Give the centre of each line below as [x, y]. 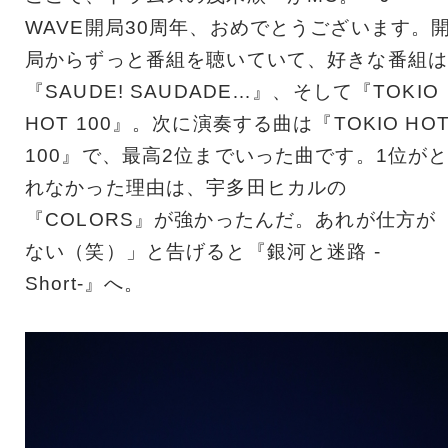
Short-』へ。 [85, 284]
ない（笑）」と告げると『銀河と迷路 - [203, 252]
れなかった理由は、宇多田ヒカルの [186, 188]
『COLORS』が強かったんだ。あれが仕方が [231, 220]
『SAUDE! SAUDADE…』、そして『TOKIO [232, 92]
